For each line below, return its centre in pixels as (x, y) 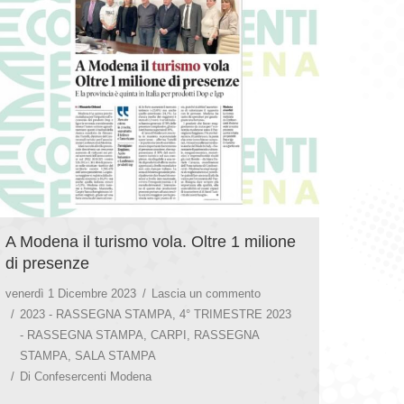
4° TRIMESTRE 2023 (235, 314)
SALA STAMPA (115, 355)
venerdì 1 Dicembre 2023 (71, 293)
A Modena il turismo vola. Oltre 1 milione (151, 241)
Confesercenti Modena (93, 376)
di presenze (47, 263)
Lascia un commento (206, 293)
